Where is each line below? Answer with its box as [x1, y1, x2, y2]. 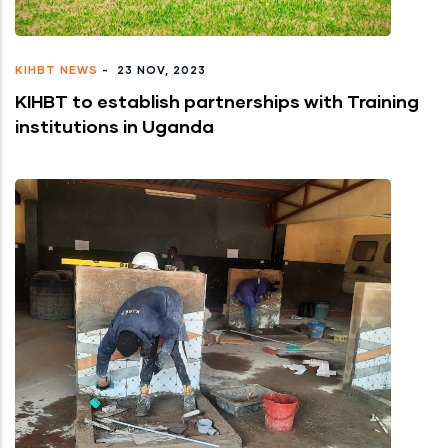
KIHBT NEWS [15, 62, 98, 76]
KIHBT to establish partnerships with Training [15, 89, 419, 112]
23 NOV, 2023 [113, 62, 206, 76]
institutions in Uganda [15, 114, 214, 137]
